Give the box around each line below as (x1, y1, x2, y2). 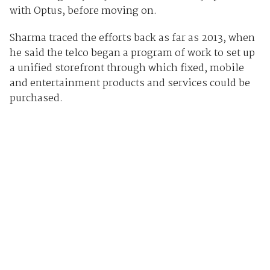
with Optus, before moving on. (9, 2, 157, 19)
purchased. (9, 90, 63, 107)
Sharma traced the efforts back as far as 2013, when (9, 30, 255, 46)
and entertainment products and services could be (9, 75, 250, 92)
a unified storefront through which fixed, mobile (9, 60, 244, 77)
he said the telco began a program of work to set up (9, 45, 255, 61)
